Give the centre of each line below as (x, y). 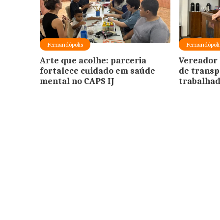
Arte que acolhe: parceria (93, 60)
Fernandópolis (65, 44)
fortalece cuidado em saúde (97, 71)
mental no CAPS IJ (77, 81)
